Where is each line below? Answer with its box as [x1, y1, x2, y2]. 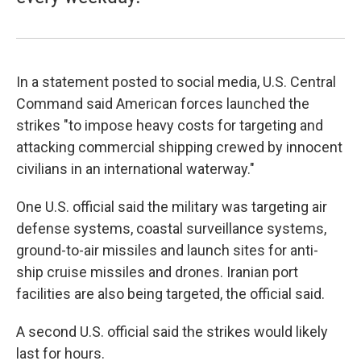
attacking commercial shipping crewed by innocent [16, 139, 342, 156]
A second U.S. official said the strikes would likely [16, 323, 328, 340]
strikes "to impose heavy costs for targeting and [16, 117, 323, 134]
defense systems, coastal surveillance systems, [16, 220, 326, 237]
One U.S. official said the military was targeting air [16, 198, 327, 215]
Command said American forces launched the [16, 95, 309, 112]
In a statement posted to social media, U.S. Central [16, 73, 336, 90]
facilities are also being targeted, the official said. [16, 285, 325, 302]
